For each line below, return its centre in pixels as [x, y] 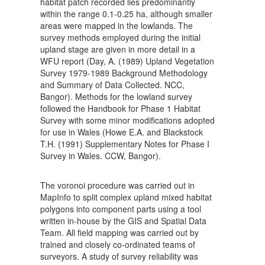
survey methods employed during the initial [120, 38]
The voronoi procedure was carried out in [117, 185]
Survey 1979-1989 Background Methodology [124, 73]
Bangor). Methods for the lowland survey [116, 97]
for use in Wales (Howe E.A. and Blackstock [122, 132]
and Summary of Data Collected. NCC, [112, 85]
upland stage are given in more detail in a [118, 49]
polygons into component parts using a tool [121, 209]
